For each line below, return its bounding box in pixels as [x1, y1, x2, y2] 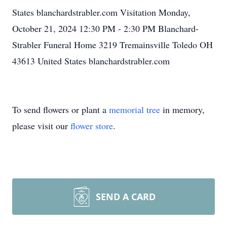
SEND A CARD [96, 191, 156, 203]
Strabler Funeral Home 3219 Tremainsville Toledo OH [12, 39, 213, 51]
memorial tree [109, 103, 160, 116]
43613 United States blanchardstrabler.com [12, 55, 170, 67]
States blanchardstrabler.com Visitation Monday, [12, 6, 191, 18]
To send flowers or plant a [12, 103, 109, 116]
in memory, [160, 103, 205, 116]
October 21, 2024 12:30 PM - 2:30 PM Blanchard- [12, 22, 199, 34]
